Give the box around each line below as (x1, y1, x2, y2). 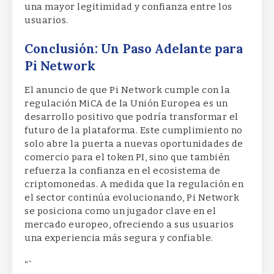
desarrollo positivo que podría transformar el (24, 111, 239, 123)
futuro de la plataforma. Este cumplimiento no (24, 125, 243, 136)
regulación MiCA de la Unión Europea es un (24, 98, 228, 109)
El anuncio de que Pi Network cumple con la (24, 84, 230, 96)
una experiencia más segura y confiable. (24, 232, 213, 244)
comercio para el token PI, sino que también (24, 152, 230, 163)
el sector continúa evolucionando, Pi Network (24, 192, 239, 204)
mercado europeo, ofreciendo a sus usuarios (24, 219, 234, 231)
